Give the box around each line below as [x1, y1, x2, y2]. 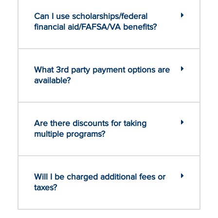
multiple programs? [34, 128, 105, 139]
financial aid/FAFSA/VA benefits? [34, 21, 157, 32]
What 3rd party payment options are [34, 64, 170, 75]
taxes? [34, 182, 57, 193]
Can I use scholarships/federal [34, 11, 147, 21]
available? [34, 75, 71, 86]
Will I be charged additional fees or [34, 171, 165, 182]
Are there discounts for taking [34, 118, 146, 128]
